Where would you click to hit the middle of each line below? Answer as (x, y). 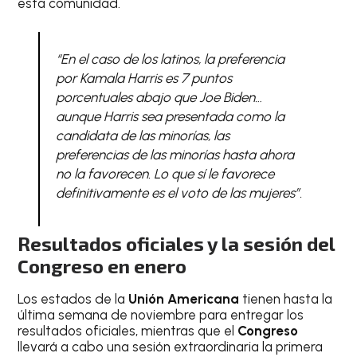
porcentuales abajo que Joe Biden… (159, 97)
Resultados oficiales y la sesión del (177, 244)
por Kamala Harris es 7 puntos (143, 78)
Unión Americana (186, 299)
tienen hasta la (288, 299)
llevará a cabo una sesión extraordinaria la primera (171, 347)
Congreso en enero (102, 266)
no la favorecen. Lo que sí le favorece (165, 173)
